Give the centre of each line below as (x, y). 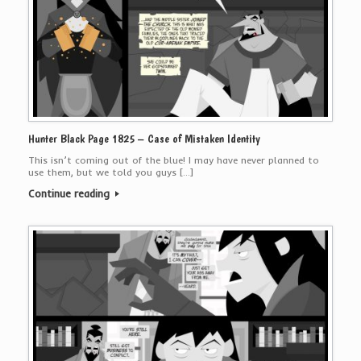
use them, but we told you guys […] (111, 172)
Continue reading (71, 193)
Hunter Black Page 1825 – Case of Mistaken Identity (144, 138)
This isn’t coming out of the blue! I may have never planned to (174, 160)
